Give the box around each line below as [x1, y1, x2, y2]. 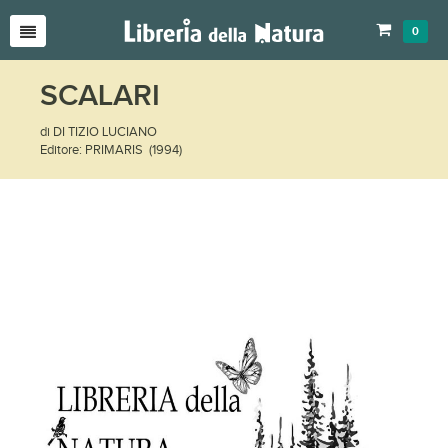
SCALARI [40, 78, 160, 114]
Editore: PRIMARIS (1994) [40, 142, 182, 157]
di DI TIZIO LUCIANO [40, 124, 157, 139]
